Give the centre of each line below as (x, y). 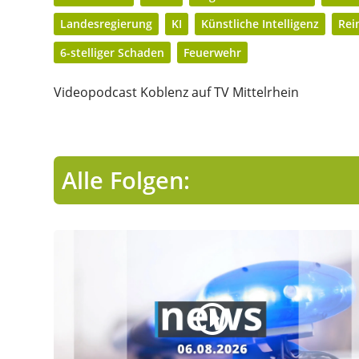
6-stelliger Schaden (112, 52)
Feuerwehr (212, 52)
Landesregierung (106, 24)
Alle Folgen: (125, 179)
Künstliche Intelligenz (260, 24)
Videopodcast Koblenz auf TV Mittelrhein (176, 92)
